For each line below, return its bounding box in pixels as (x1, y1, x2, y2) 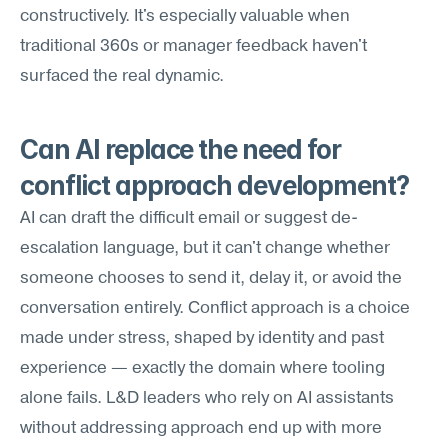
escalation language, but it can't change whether (20, 240, 390, 257)
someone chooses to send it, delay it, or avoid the (20, 270, 402, 287)
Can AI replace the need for (20, 134, 341, 165)
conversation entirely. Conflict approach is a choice (20, 300, 410, 317)
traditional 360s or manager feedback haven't (20, 38, 367, 55)
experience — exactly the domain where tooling (20, 360, 385, 377)
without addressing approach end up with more (20, 420, 382, 437)
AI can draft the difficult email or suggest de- (20, 210, 358, 227)
